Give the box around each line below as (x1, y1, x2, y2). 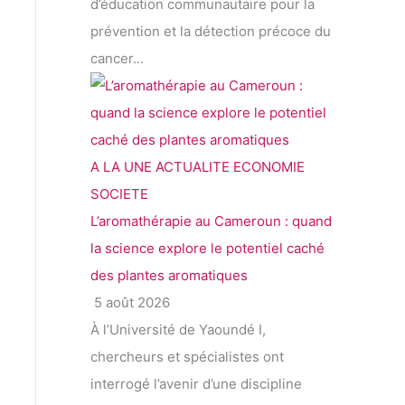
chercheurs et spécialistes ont (90, 348, 284, 366)
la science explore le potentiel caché (90, 240, 325, 258)
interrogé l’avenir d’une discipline (90, 375, 302, 393)
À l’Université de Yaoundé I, (90, 321, 266, 339)
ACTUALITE (155, 158, 230, 176)
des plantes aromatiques (90, 267, 248, 285)
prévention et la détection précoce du (90, 23, 331, 41)
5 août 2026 (90, 294, 170, 312)
